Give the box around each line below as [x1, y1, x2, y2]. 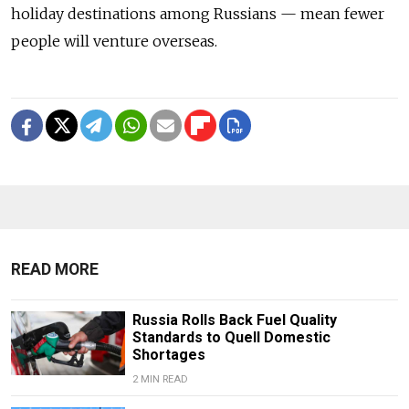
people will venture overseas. [11, 31, 217, 50]
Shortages [131, 345, 205, 363]
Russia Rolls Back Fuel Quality [131, 310, 337, 329]
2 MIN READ [131, 372, 188, 385]
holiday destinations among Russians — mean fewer [11, 4, 384, 23]
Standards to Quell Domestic [131, 328, 330, 346]
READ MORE [11, 259, 99, 278]
